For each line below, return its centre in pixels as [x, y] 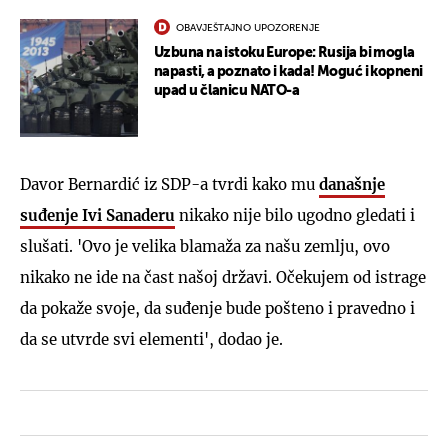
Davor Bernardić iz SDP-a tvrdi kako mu [169, 184]
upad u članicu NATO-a [227, 90]
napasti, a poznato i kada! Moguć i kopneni [288, 71]
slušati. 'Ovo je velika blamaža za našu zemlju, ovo [205, 246]
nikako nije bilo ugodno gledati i [295, 215]
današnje [352, 184]
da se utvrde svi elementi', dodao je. [151, 339]
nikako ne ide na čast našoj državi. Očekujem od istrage [223, 277]
